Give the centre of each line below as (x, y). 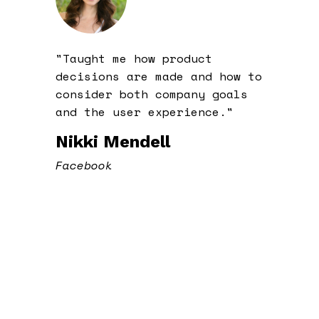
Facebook (84, 165)
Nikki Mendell (113, 141)
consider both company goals (151, 94)
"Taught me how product (134, 58)
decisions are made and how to (158, 76)
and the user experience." (144, 111)
